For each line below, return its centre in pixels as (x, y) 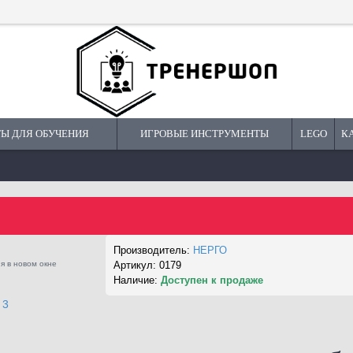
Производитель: (153, 250)
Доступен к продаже (212, 280)
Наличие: (137, 280)
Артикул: (136, 265)
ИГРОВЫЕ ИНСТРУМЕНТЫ (204, 134)
